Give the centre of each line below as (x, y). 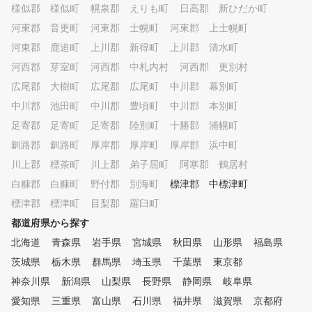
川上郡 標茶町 (45, 164)
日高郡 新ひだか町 (224, 8)
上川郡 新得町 (125, 47)
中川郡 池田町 (45, 106)
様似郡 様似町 (45, 8)
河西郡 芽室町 (45, 67)
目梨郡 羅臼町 (125, 203)
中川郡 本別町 (204, 106)
